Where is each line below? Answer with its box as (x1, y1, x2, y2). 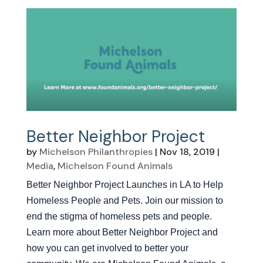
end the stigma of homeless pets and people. (26, 211, 212, 222)
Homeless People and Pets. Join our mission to (26, 195, 223, 206)
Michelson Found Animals (57, 160, 173, 173)
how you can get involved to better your (26, 243, 188, 254)
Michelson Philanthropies (39, 146, 153, 159)
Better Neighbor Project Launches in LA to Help (26, 180, 223, 190)
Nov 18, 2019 (159, 146, 215, 159)
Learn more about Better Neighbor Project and (26, 227, 218, 238)
